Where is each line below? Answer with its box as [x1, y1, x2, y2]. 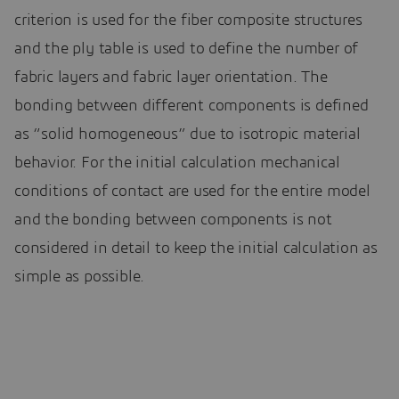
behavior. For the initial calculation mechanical [14, 154, 340, 171]
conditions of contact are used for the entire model [14, 183, 370, 199]
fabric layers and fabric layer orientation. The [14, 69, 328, 85]
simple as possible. [14, 268, 145, 285]
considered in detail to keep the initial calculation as [14, 240, 378, 256]
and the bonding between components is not [14, 211, 332, 228]
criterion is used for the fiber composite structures [14, 12, 362, 28]
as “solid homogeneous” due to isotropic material [14, 126, 361, 142]
